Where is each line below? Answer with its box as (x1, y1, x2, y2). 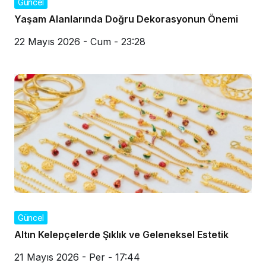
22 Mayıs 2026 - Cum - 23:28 (14, 35, 145, 47)
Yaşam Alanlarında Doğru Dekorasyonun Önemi (14, 12, 238, 25)
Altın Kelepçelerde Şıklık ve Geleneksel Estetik (14, 228, 229, 240)
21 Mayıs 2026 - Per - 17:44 (14, 251, 140, 263)
